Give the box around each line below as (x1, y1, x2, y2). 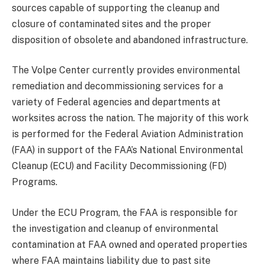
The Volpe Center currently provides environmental (12, 64, 240, 76)
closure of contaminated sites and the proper (12, 18, 211, 30)
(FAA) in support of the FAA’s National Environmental (12, 144, 243, 156)
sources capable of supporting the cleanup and (12, 2, 219, 14)
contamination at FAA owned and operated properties (12, 238, 247, 250)
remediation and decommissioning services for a (12, 80, 223, 92)
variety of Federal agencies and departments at (12, 96, 221, 108)
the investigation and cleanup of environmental (12, 222, 218, 234)
